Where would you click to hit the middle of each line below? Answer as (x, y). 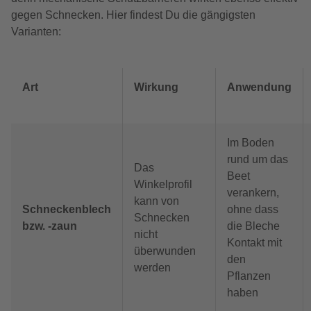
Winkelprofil (163, 185)
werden (152, 268)
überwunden (165, 251)
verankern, (253, 193)
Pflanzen (249, 276)
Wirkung (156, 87)
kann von (157, 201)
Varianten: (36, 32)
